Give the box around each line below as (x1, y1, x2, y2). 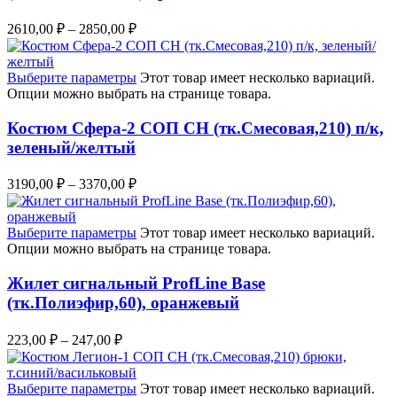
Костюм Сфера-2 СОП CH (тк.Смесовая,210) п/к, (7, 118, 384, 137)
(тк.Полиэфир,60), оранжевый (7, 293, 239, 313)
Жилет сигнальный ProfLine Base (7, 274, 265, 293)
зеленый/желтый (7, 137, 136, 157)
